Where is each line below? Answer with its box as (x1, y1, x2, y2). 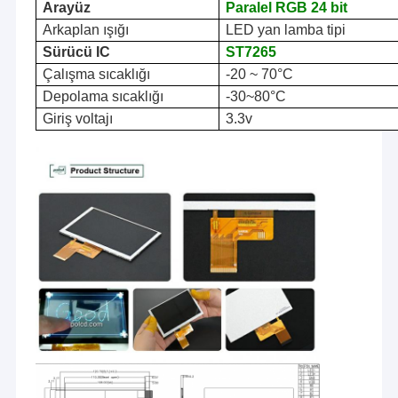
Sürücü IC (42, 44, 110, 60)
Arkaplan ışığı (42, 22, 129, 38)
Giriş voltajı (42, 111, 113, 127)
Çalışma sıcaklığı (42, 67, 150, 83)
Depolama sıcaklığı (42, 89, 163, 105)
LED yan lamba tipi (225, 22, 346, 38)
